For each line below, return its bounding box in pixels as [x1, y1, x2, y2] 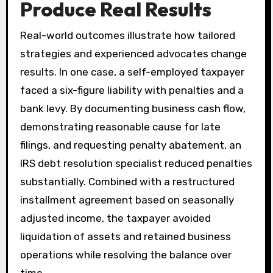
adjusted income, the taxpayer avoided [19, 211, 211, 224]
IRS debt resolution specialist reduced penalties [19, 157, 252, 169]
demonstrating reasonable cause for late [19, 120, 221, 133]
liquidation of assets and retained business [19, 230, 231, 243]
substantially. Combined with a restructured [19, 175, 235, 188]
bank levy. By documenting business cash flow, [19, 102, 246, 115]
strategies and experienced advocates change [19, 47, 247, 60]
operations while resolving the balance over [19, 248, 232, 261]
